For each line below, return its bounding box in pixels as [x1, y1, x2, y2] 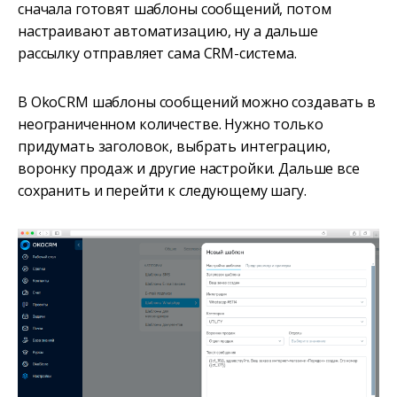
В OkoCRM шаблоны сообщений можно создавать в [18, 91, 376, 112]
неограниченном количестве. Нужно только [18, 113, 323, 134]
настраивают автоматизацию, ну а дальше [18, 20, 318, 41]
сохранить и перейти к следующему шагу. [18, 180, 307, 200]
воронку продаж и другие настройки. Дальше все [18, 158, 360, 178]
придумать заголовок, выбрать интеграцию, [18, 136, 331, 156]
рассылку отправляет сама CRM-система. [18, 43, 297, 63]
